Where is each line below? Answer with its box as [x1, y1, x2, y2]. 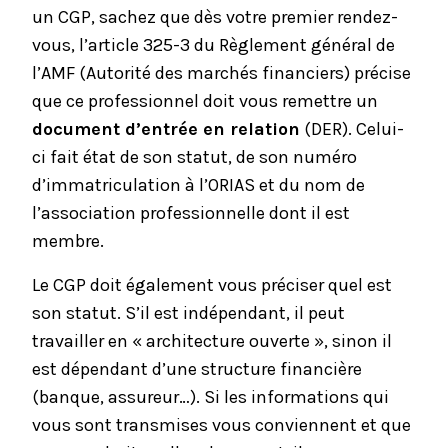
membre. [32, 230, 104, 253]
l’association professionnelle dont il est [32, 202, 350, 225]
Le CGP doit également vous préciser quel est [32, 274, 392, 297]
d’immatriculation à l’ [32, 174, 208, 197]
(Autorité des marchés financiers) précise [75, 62, 411, 85]
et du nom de [255, 174, 365, 197]
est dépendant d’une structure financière [32, 358, 362, 381]
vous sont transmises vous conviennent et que [32, 414, 411, 437]
